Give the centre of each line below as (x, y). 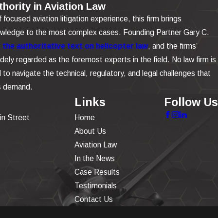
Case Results (97, 172)
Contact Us (93, 199)
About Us (90, 131)
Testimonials (95, 185)
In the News (94, 158)
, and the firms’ (172, 46)
